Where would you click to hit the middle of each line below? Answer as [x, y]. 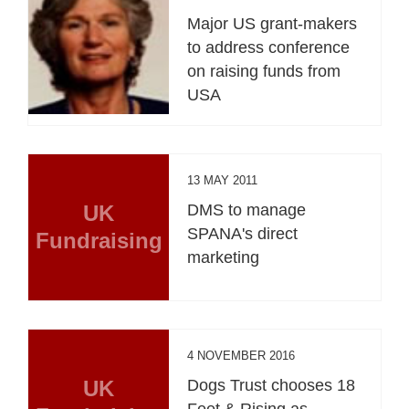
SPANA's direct [243, 233]
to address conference [269, 47]
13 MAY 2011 [223, 180]
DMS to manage [247, 210]
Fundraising [99, 240]
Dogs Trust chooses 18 [272, 385]
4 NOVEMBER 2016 [241, 355]
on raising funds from [264, 71]
